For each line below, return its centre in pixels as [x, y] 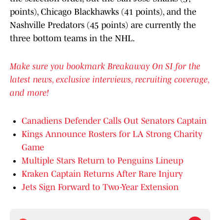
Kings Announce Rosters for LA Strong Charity [112, 134]
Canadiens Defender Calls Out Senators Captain [114, 121]
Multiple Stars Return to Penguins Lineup [102, 161]
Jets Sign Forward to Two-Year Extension [100, 187]
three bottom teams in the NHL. [72, 39]
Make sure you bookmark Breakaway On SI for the [105, 67]
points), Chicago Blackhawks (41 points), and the [103, 12]
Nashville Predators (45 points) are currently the [103, 25]
